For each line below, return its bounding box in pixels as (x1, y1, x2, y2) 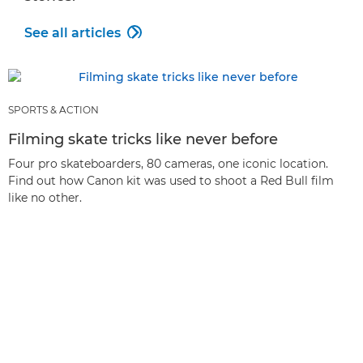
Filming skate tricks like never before (8, 130, 278, 149)
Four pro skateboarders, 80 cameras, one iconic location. (8, 156, 328, 172)
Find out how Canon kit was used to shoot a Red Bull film (8, 173, 334, 189)
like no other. (8, 190, 82, 206)
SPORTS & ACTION (8, 104, 99, 117)
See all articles (24, 24, 121, 41)
